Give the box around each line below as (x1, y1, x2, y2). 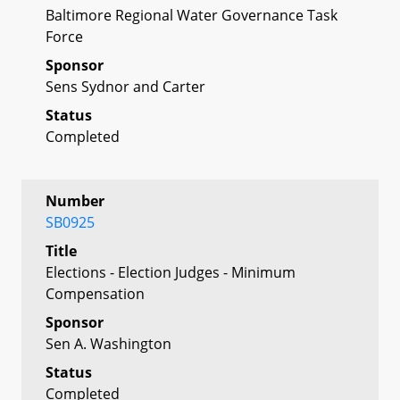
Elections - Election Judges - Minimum (46, 262, 296, 282)
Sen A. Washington (46, 333, 171, 354)
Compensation (46, 283, 145, 304)
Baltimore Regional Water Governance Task (46, 4, 337, 25)
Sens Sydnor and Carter (46, 76, 205, 96)
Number (46, 190, 104, 211)
